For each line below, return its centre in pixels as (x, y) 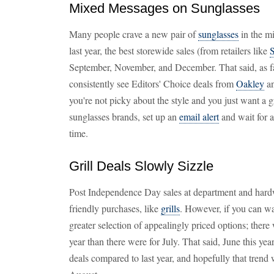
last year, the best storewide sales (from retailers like (169, 50)
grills (170, 208)
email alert (199, 117)
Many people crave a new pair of (134, 34)
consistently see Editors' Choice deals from (153, 83)
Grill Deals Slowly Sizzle (141, 166)
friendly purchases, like (115, 208)
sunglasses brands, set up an (124, 117)
